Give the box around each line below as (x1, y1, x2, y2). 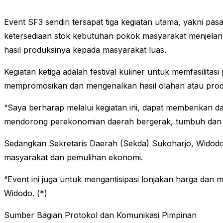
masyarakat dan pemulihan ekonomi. (4, 152, 143, 163)
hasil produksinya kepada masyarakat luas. (4, 45, 166, 55)
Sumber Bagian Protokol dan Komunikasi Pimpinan (4, 210, 197, 221)
